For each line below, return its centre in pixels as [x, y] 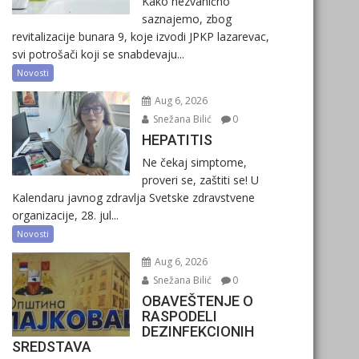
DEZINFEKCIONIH [198, 331]
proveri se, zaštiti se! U [200, 180]
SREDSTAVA [52, 347]
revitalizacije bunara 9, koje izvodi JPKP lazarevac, [141, 36]
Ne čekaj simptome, [194, 162]
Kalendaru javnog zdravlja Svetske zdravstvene [133, 198]
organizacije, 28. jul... [65, 215]
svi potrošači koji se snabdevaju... [98, 54]
